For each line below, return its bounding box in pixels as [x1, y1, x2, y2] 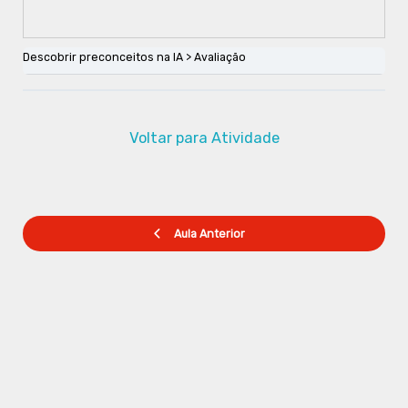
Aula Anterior [173, 227, 245, 241]
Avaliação [193, 50, 246, 65]
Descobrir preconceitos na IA [22, 50, 183, 65]
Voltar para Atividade [128, 129, 280, 148]
